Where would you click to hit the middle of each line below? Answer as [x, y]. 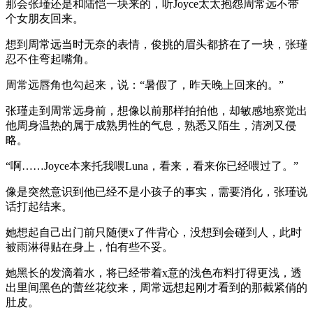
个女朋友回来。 [45, 18]
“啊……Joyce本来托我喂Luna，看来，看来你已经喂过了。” [152, 166]
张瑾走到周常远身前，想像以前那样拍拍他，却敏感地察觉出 [156, 110]
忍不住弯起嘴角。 [50, 59]
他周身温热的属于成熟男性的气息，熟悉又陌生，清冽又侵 [151, 125]
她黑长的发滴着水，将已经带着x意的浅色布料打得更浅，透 [154, 272]
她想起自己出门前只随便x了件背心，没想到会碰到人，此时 [154, 232]
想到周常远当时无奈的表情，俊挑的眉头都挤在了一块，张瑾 [156, 44]
